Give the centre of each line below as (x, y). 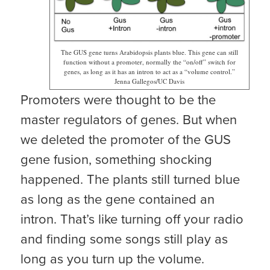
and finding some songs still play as (124, 239)
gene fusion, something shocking (116, 160)
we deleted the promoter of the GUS (125, 140)
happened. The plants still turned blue (130, 180)
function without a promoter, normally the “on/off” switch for (150, 62)
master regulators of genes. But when (128, 120)
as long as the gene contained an (117, 199)
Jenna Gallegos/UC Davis (150, 81)
